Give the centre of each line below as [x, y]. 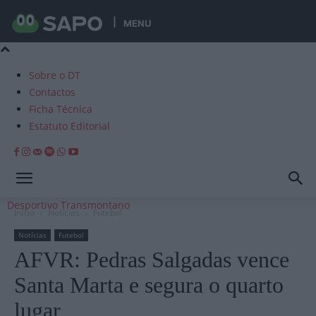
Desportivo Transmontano [68, 205]
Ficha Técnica [61, 109]
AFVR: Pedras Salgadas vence [152, 260]
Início [24, 213]
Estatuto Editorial [69, 126]
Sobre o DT [55, 75]
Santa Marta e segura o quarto [149, 285]
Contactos [52, 92]
